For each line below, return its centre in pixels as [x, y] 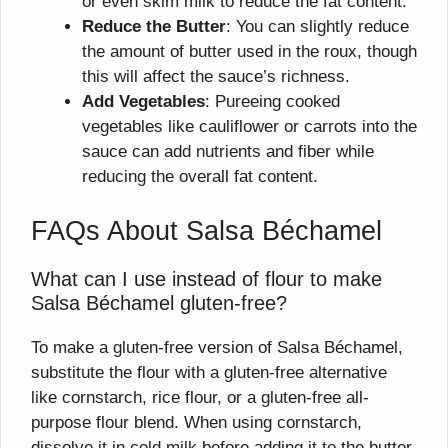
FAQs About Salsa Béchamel [206, 230]
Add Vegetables [143, 102]
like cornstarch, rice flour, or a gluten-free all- [200, 397]
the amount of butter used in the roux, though [249, 52]
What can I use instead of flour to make [206, 278]
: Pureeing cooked [272, 102]
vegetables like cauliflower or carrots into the [249, 127]
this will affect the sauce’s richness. [216, 77]
